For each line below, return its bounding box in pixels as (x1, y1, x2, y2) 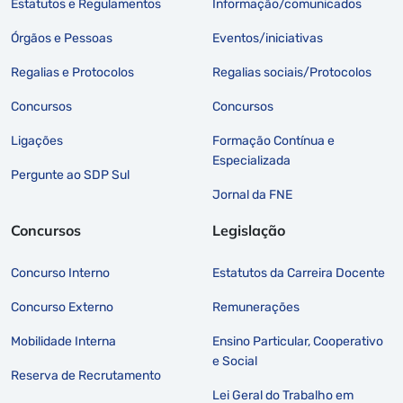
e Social (212, 353, 257, 369)
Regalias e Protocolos (11, 64, 134, 80)
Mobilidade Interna (11, 333, 116, 349)
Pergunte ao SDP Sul (11, 166, 130, 183)
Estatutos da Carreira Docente (212, 264, 385, 281)
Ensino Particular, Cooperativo (212, 333, 383, 349)
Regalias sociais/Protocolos (212, 64, 372, 80)
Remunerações (212, 299, 300, 315)
